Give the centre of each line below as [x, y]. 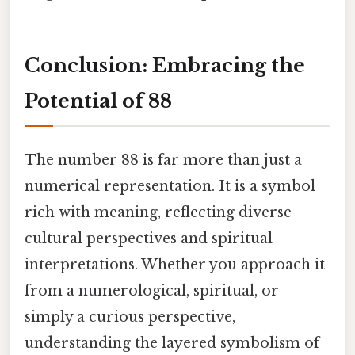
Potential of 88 [98, 101]
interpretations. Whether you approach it [175, 264]
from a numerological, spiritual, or [152, 290]
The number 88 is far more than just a [163, 160]
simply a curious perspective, [130, 317]
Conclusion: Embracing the [165, 65]
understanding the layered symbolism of [172, 343]
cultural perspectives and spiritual [149, 238]
